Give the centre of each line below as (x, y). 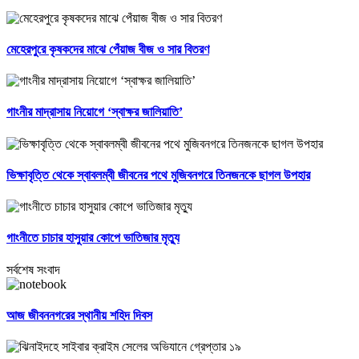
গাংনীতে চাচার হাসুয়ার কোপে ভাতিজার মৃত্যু (93, 238)
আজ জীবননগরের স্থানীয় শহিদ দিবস (79, 316)
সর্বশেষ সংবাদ (33, 269)
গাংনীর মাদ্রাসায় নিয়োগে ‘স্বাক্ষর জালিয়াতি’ (95, 112)
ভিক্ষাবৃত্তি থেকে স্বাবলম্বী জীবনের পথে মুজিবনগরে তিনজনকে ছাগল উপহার (158, 175)
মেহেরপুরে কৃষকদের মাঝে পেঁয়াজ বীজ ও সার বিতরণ (108, 49)
